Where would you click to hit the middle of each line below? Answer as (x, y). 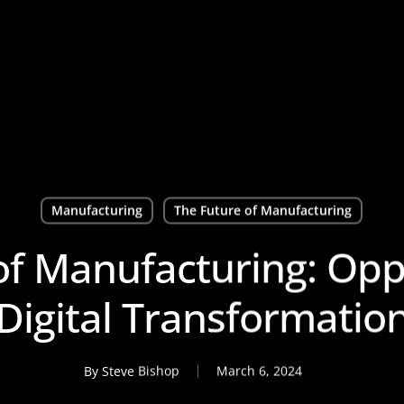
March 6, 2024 (259, 371)
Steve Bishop (141, 371)
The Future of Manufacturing (263, 210)
